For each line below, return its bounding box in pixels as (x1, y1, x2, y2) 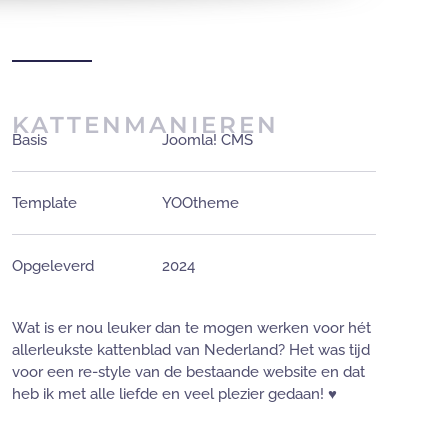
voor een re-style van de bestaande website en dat (12, 362, 365, 381)
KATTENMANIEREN (12, 110, 279, 139)
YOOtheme (162, 193, 239, 212)
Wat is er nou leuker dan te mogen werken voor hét (12, 318, 371, 337)
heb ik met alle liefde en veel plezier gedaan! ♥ (12, 384, 337, 403)
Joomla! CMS (162, 130, 253, 149)
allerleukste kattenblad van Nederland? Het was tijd (12, 340, 370, 359)
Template (12, 193, 77, 212)
